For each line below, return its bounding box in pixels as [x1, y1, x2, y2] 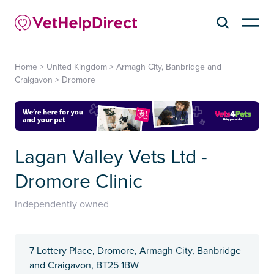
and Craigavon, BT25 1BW [29, 259, 139, 272]
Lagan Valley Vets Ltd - [15, 146, 207, 170]
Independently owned [15, 198, 109, 211]
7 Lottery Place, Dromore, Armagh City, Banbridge [29, 245, 241, 257]
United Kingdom [46, 61, 107, 72]
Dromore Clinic [15, 170, 143, 194]
